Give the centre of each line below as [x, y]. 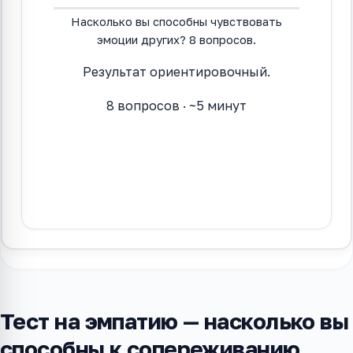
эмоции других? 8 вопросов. [176, 40]
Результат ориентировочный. [176, 72]
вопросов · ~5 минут [180, 106]
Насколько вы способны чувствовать [176, 22]
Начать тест [176, 165]
